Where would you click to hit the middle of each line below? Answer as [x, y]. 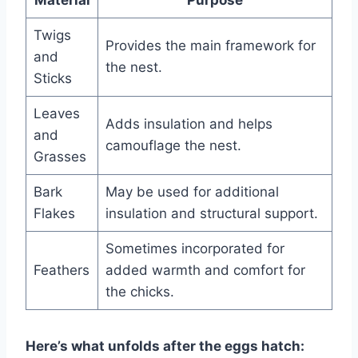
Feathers [61, 270]
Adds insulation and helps [189, 123]
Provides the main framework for [210, 45]
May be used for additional [192, 191]
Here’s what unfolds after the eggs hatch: [165, 346]
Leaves [56, 113]
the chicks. [139, 291]
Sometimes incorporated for [195, 248]
